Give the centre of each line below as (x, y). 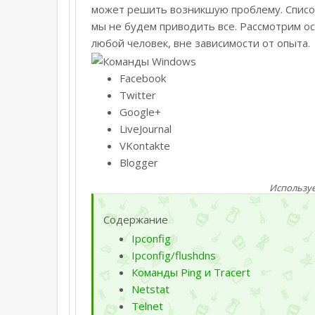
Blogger (139, 162)
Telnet (147, 306)
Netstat (150, 289)
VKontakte (145, 145)
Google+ (140, 111)
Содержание (136, 219)
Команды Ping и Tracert (191, 272)
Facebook (143, 78)
